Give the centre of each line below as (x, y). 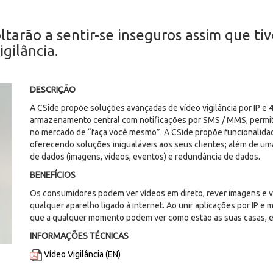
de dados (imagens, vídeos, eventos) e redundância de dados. (145, 157)
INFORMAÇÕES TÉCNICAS (79, 236)
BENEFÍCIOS (53, 175)
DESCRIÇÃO (53, 90)
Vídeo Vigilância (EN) (82, 254)
